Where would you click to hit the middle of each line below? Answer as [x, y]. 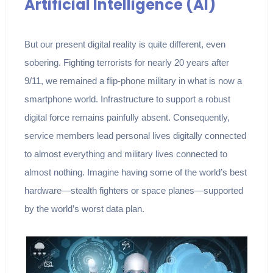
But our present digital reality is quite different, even [125, 44]
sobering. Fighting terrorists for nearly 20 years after [126, 63]
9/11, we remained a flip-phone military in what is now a [133, 81]
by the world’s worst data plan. [84, 209]
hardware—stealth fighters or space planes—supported [133, 191]
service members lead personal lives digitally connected [135, 136]
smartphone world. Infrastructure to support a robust [127, 99]
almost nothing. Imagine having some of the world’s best [135, 172]
